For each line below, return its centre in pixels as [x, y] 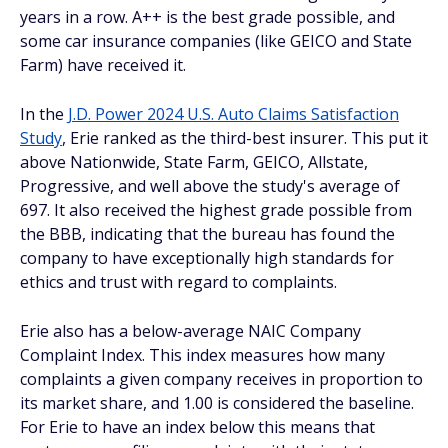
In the [44, 114]
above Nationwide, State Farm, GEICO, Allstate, [194, 162]
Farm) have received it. [103, 65]
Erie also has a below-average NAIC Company [190, 331]
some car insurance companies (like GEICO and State [216, 41]
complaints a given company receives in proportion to [221, 379]
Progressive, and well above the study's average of [210, 186]
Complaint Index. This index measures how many [202, 355]
